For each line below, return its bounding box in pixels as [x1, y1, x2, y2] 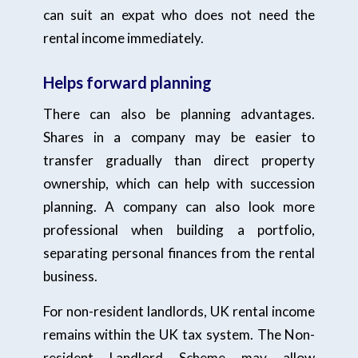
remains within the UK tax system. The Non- [42, 326, 316, 343]
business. [42, 268, 97, 285]
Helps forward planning [42, 72, 212, 92]
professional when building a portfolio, [42, 221, 316, 239]
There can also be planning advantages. [42, 105, 316, 123]
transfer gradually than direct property [42, 152, 316, 169]
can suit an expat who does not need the [42, 6, 316, 23]
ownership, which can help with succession [42, 175, 316, 193]
